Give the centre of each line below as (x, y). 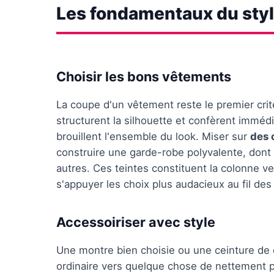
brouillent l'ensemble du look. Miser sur (153, 136)
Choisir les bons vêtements (144, 76)
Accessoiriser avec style (136, 222)
